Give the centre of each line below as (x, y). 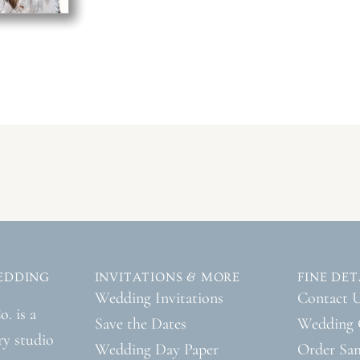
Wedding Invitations (159, 298)
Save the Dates (140, 324)
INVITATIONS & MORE (167, 277)
